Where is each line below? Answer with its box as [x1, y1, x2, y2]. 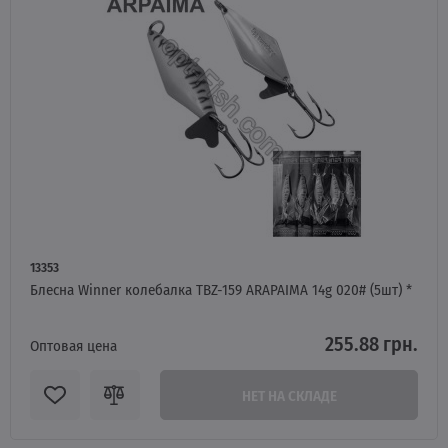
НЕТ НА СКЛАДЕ [241, 384, 337, 406]
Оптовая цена [30, 334, 117, 356]
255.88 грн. [325, 328, 418, 358]
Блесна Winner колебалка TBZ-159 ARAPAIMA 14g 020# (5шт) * [30, 278, 412, 300]
